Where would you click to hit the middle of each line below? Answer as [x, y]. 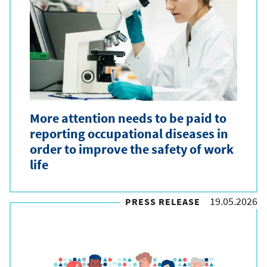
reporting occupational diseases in [129, 133]
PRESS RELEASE [163, 201]
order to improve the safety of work [132, 149]
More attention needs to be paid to [128, 118]
